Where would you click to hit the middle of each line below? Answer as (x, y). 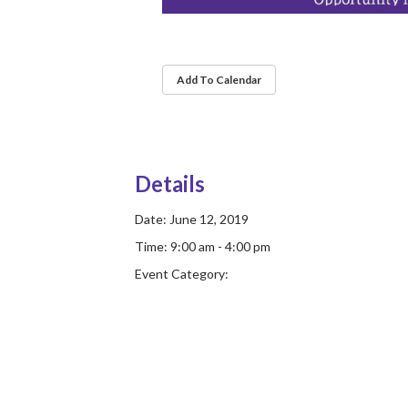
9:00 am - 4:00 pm (220, 247)
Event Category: (182, 274)
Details (170, 184)
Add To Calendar (219, 80)
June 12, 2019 (209, 219)
